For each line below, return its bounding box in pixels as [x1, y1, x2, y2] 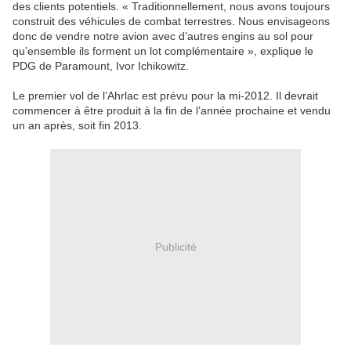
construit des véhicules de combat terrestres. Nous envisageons [13, 15, 330, 28]
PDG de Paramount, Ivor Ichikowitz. [13, 60, 189, 73]
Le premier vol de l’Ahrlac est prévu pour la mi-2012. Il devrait [13, 89, 318, 103]
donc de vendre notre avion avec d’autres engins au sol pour [13, 30, 313, 43]
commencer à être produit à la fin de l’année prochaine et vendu [13, 104, 331, 118]
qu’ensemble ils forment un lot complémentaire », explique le [13, 45, 313, 58]
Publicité [154, 240, 197, 253]
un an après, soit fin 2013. [13, 119, 142, 132]
